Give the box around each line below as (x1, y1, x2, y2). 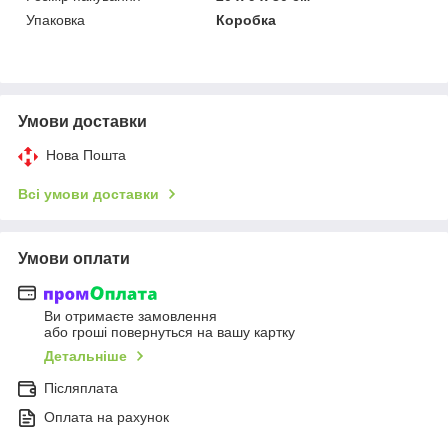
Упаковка (26, 11, 85, 28)
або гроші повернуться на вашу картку (44, 324, 295, 341)
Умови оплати (18, 249, 130, 267)
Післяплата (44, 380, 118, 397)
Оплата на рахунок (44, 409, 169, 426)
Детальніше (44, 348, 127, 365)
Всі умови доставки (18, 185, 159, 202)
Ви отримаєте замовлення (44, 308, 217, 325)
